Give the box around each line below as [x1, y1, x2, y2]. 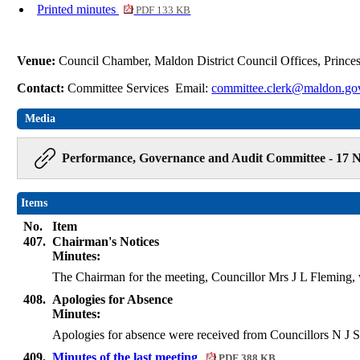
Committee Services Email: [67, 81, 212, 96]
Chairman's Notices [52, 235, 160, 249]
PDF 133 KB [133, 5, 191, 17]
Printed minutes [37, 2, 119, 17]
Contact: [17, 81, 68, 96]
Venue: [17, 54, 59, 68]
